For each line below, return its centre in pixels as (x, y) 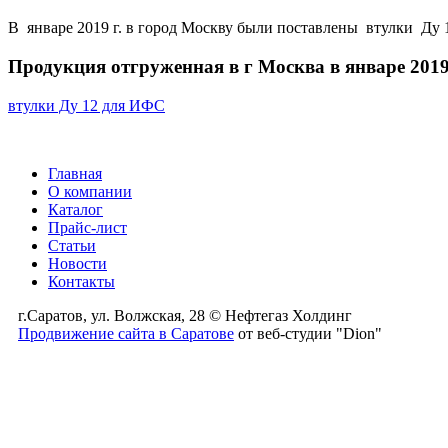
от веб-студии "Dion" (308, 333)
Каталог (75, 209)
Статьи (72, 245)
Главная (75, 173)
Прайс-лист (87, 227)
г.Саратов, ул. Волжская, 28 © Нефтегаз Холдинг (185, 315)
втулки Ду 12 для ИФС (86, 105)
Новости (77, 263)
